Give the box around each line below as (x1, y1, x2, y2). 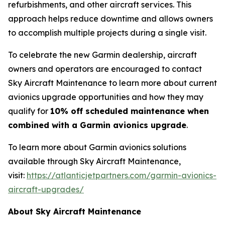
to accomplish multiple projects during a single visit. (8, 27, 206, 38)
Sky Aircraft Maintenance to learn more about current (8, 77, 217, 88)
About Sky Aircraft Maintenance (8, 206, 141, 216)
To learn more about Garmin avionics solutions (8, 142, 186, 152)
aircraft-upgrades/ (8, 184, 84, 194)
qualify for (8, 105, 50, 116)
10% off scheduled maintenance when (50, 105, 209, 116)
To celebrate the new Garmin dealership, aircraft (8, 49, 197, 60)
